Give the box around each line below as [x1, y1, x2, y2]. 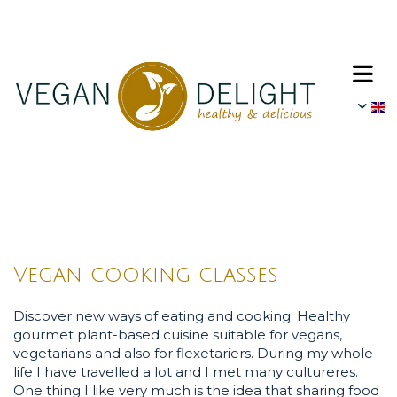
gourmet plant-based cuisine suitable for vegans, [13, 325, 342, 343]
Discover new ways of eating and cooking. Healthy [13, 307, 350, 324]
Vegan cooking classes [13, 262, 278, 286]
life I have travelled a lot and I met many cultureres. [13, 362, 358, 380]
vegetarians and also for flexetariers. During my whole [13, 344, 373, 362]
